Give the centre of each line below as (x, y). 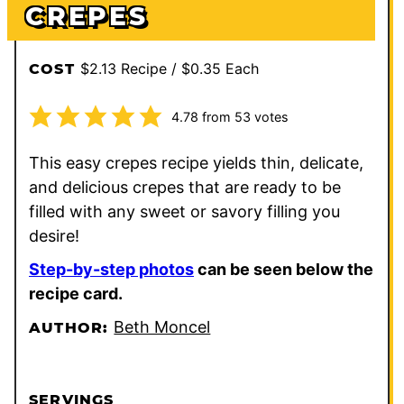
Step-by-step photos (111, 270)
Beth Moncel (162, 327)
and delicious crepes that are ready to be (185, 188)
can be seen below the (284, 270)
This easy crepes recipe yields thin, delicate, (196, 163)
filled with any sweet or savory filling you (184, 212)
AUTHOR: (72, 328)
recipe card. (76, 294)
